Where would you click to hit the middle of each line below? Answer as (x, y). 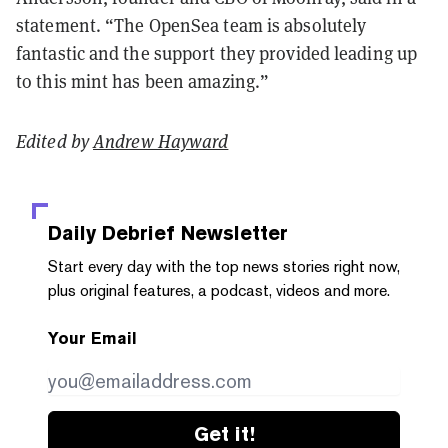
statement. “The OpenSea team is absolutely (191, 24)
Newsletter (231, 232)
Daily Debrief (111, 232)
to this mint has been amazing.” (143, 80)
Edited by (54, 140)
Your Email (92, 338)
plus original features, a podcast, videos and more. (219, 290)
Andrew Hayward (161, 140)
